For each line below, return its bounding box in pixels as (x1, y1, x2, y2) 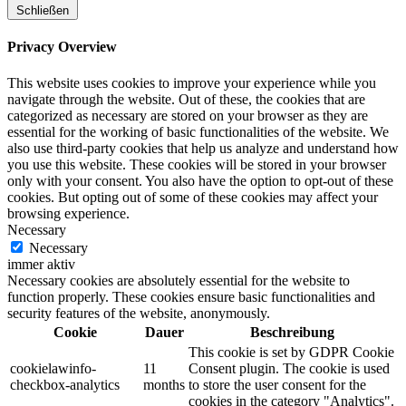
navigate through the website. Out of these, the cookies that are (7, 91, 365, 107)
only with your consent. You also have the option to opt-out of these (7, 172, 393, 188)
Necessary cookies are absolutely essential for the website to (7, 272, 350, 288)
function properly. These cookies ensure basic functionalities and (7, 288, 375, 304)
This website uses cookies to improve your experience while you (7, 74, 376, 91)
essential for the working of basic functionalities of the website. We (7, 123, 389, 140)
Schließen (16, 4, 69, 18)
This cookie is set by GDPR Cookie (188, 343, 394, 360)
